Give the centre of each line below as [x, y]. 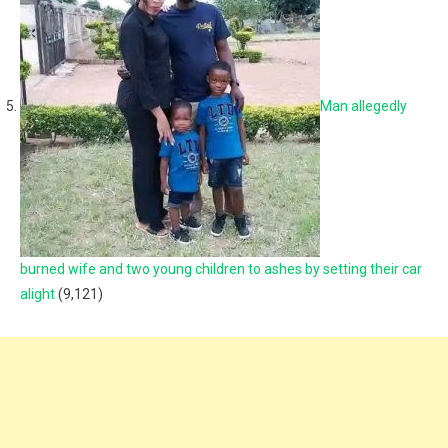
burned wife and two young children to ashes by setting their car [221, 269]
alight [37, 294]
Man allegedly [363, 105]
